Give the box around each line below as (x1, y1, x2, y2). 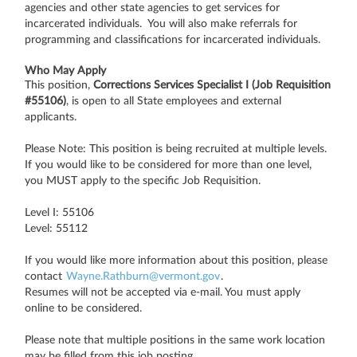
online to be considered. (25, 302, 142, 314)
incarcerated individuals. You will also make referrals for (25, 18, 297, 29)
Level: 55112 (25, 222, 88, 234)
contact (25, 270, 65, 282)
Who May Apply (25, 65, 106, 76)
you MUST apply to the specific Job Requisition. (25, 175, 264, 186)
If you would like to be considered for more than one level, (25, 159, 312, 171)
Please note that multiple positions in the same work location (25, 334, 325, 346)
